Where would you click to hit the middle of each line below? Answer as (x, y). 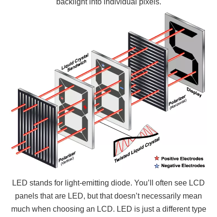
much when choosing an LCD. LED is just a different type (108, 209)
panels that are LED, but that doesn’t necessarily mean (108, 196)
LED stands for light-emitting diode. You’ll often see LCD (108, 183)
